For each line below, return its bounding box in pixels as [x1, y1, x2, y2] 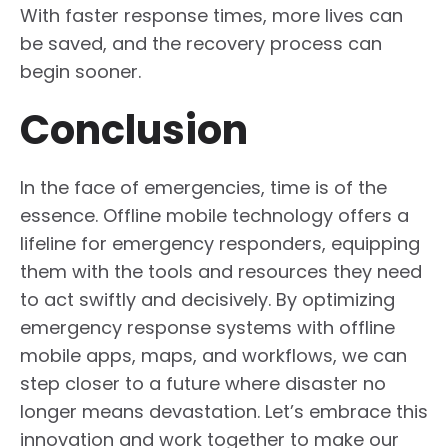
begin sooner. [20, 59, 141, 85]
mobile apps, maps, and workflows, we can [20, 343, 407, 369]
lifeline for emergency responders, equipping [20, 231, 420, 257]
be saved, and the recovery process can [20, 31, 382, 57]
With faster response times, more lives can [20, 3, 403, 29]
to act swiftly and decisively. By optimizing [20, 287, 395, 313]
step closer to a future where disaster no [20, 371, 386, 397]
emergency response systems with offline [20, 315, 395, 341]
